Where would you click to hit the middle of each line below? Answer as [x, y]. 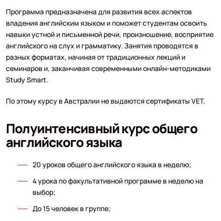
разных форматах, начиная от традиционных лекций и [95, 57]
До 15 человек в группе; [71, 208]
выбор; [44, 192]
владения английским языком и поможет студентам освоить [106, 23]
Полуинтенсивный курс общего [101, 128]
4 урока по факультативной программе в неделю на [118, 181]
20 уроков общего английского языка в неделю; [111, 164]
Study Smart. [27, 79]
